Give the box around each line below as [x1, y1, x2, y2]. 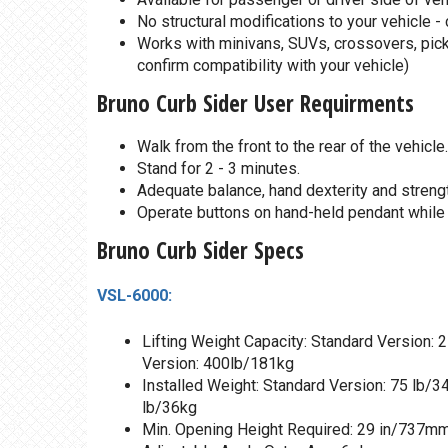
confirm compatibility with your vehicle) [137, 56, 409, 76]
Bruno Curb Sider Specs [97, 234, 304, 267]
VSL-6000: [97, 286, 176, 306]
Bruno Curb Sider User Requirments [97, 87, 414, 120]
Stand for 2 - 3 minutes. [137, 159, 300, 179]
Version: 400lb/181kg [142, 354, 294, 374]
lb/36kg [142, 398, 197, 418]
